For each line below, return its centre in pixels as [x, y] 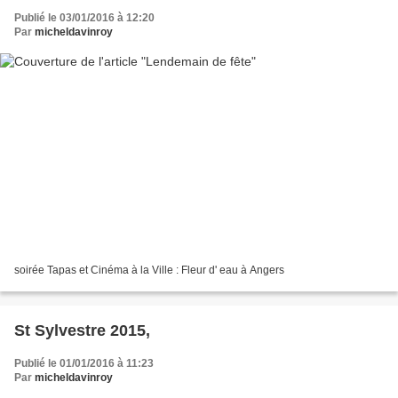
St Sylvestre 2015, [82, 330]
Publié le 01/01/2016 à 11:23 [84, 363]
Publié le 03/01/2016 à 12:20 [84, 18]
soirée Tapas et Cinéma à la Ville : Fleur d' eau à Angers [149, 270]
